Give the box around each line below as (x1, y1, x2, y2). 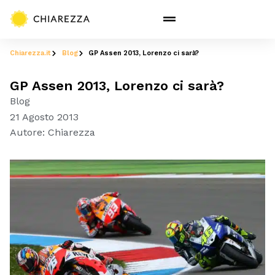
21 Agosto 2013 (10, 110, 79, 123)
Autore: (10, 126, 45, 139)
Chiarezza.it (10, 49, 51, 57)
